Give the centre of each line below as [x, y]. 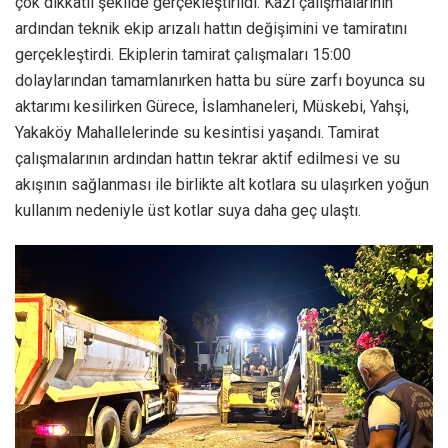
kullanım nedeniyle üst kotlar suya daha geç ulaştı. [188, 211]
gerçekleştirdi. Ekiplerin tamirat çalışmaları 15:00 [183, 55]
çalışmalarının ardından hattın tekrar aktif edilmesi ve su [207, 159]
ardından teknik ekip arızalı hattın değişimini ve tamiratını [211, 29]
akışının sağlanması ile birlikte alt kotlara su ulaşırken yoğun [222, 185]
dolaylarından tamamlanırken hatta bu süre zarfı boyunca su [220, 81]
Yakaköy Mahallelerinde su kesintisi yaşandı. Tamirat [197, 133]
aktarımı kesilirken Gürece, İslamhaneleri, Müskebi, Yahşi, [212, 107]
